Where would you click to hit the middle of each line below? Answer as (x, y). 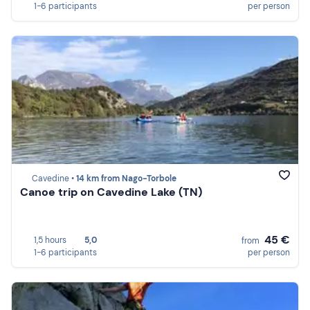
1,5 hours (50, 240)
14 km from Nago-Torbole (126, 179)
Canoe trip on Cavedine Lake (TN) (111, 192)
